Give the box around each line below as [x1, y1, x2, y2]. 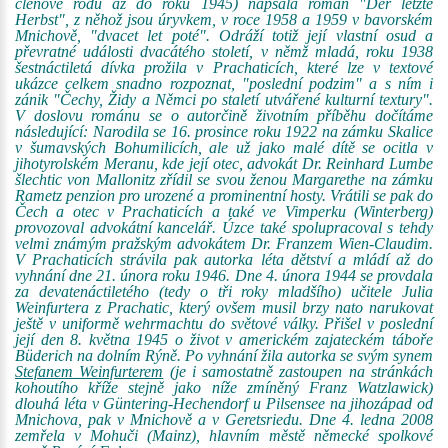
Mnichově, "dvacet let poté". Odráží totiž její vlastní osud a [15, 27, 433, 44]
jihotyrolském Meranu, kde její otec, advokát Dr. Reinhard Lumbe [15, 155, 433, 172]
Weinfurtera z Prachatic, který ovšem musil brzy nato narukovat [15, 299, 433, 316]
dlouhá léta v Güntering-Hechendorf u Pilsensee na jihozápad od [15, 395, 433, 412]
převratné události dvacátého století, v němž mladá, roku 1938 [15, 43, 433, 60]
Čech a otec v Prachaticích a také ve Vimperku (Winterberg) [15, 203, 433, 220]
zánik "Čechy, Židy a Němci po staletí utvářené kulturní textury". [15, 91, 433, 108]
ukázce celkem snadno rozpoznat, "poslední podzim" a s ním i [15, 75, 433, 92]
